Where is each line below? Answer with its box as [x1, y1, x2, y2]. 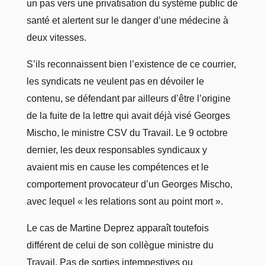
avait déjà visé [131, 111, 194, 121]
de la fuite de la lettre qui [26, 111, 131, 121]
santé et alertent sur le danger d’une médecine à [26, 15, 228, 26]
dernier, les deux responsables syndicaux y [26, 145, 207, 156]
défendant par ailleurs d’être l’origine [77, 93, 231, 104]
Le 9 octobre [175, 128, 228, 138]
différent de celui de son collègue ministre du [26, 240, 214, 251]
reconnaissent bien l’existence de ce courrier [44, 59, 234, 70]
